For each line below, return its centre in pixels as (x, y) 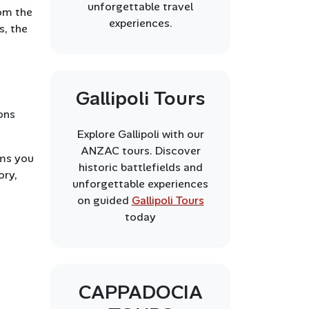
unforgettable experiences (140, 184)
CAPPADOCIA (140, 292)
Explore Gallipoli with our (140, 134)
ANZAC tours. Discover (140, 151)
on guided (104, 200)
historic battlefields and (140, 167)
